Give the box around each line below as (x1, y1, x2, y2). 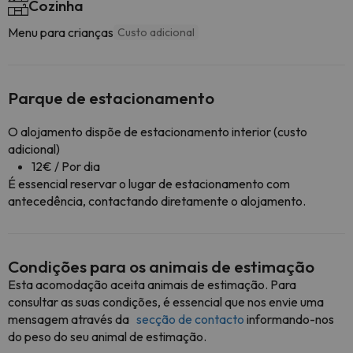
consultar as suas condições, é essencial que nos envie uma (8, 294, 324, 310)
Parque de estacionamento (8, 87, 214, 108)
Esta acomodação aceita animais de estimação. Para (8, 277, 296, 292)
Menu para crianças (8, 24, 113, 40)
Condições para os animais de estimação (8, 256, 314, 277)
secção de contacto (134, 311, 247, 327)
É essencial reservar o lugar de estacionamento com (8, 176, 290, 191)
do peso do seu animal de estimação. (8, 329, 206, 344)
